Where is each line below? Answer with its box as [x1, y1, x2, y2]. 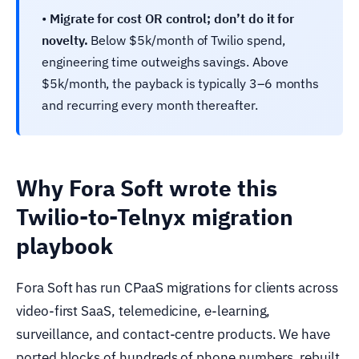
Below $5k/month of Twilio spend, [87, 31, 285, 48]
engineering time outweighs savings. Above [42, 53, 288, 70]
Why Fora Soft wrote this [16, 172, 277, 203]
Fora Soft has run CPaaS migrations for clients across [16, 278, 338, 296]
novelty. [42, 31, 88, 48]
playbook [16, 230, 113, 260]
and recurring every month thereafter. [42, 96, 258, 113]
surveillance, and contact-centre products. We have [16, 325, 331, 343]
